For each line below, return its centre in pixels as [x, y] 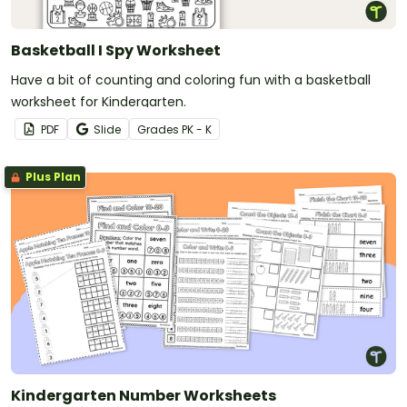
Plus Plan [52, 177]
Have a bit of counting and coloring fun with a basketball [191, 80]
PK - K [197, 130]
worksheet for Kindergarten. [99, 102]
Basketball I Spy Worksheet [116, 51]
